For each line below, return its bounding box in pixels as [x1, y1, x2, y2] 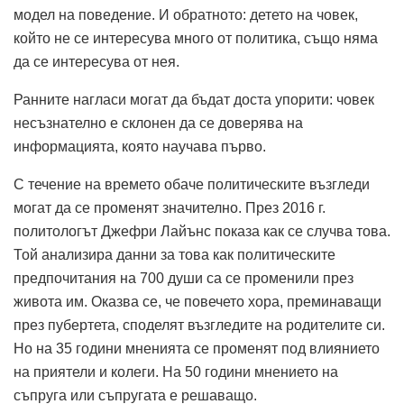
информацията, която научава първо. [14, 139, 266, 155]
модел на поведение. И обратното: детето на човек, [14, 7, 358, 23]
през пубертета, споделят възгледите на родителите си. [14, 317, 385, 334]
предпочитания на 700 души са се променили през [14, 271, 353, 287]
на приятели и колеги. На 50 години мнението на [14, 364, 338, 381]
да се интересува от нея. [14, 54, 179, 70]
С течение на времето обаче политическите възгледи [14, 177, 370, 193]
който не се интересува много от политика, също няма [14, 31, 378, 47]
